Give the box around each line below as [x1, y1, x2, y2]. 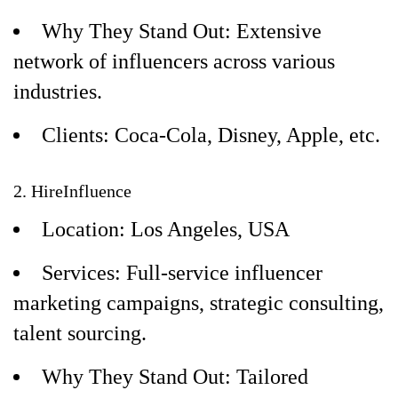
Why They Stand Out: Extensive [42, 20, 322, 43]
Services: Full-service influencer [42, 261, 322, 284]
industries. [13, 80, 102, 103]
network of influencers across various [13, 50, 335, 73]
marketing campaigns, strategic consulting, [13, 291, 384, 314]
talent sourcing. [13, 322, 147, 345]
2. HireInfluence [13, 181, 131, 201]
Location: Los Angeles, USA [42, 218, 290, 241]
